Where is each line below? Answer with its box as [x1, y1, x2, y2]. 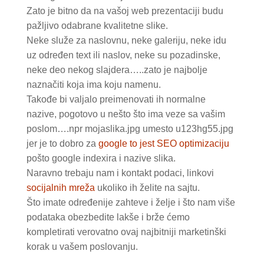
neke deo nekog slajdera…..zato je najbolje [26, 64, 207, 75]
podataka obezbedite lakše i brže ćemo [26, 212, 190, 222]
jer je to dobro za [26, 138, 98, 148]
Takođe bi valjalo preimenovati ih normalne [26, 94, 206, 104]
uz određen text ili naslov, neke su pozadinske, [26, 49, 220, 60]
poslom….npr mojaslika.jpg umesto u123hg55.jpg [26, 123, 233, 134]
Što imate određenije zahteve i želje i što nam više [26, 197, 235, 207]
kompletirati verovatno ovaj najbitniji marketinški [26, 226, 226, 237]
